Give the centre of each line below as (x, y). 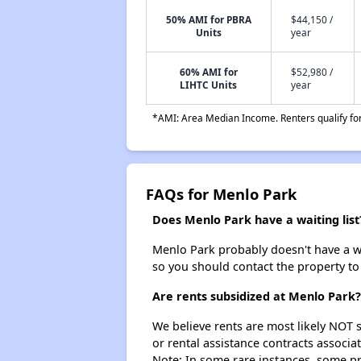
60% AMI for (208, 72)
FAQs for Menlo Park (221, 194)
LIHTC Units (209, 85)
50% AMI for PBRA (208, 19)
